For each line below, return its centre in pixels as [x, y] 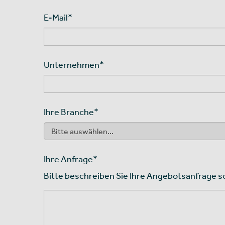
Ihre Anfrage [68, 159]
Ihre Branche [69, 111]
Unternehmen [72, 64]
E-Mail [56, 17]
